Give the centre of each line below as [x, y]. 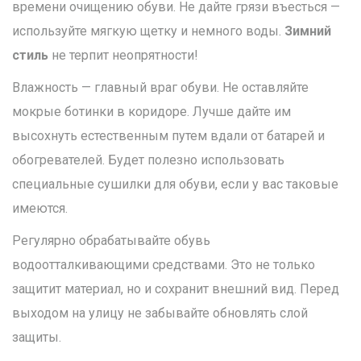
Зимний [308, 31]
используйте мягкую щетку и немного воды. [148, 31]
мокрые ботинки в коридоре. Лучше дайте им [151, 112]
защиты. [37, 338]
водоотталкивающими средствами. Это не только [164, 265]
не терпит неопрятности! [123, 56]
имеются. [40, 209]
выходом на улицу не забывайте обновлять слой [160, 313]
